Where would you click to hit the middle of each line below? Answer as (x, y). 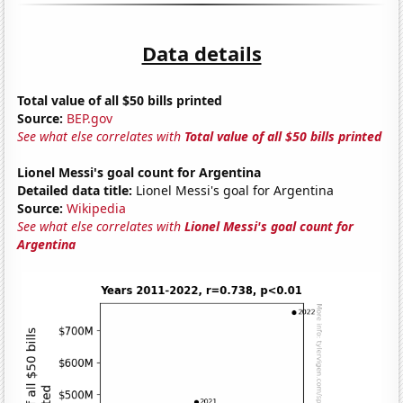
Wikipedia (97, 208)
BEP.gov (90, 118)
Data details (201, 53)
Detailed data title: (75, 190)
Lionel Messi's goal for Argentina (233, 190)
